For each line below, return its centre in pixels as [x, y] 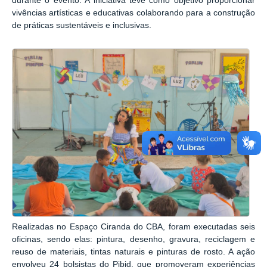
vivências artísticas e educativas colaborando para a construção [133, 13]
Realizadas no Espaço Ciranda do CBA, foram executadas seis [133, 227]
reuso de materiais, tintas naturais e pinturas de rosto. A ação [133, 252]
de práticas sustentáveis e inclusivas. [82, 26]
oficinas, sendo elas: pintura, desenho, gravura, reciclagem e [133, 240]
